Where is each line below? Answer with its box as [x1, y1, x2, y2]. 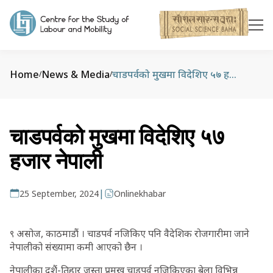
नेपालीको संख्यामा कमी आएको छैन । [10, 240, 143, 253]
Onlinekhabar [114, 188, 166, 199]
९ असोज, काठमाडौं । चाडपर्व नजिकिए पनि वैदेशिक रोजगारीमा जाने [10, 227, 249, 240]
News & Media [41, 68, 110, 81]
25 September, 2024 [19, 188, 99, 199]
